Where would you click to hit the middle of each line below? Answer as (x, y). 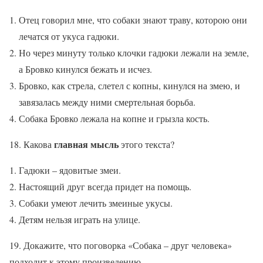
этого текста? (148, 144)
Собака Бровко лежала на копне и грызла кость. (114, 119)
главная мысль (87, 144)
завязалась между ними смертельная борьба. (107, 102)
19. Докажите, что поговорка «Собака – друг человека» (121, 245)
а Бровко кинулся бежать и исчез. (85, 69)
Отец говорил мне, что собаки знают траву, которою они (133, 20)
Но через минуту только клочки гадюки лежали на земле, (134, 53)
